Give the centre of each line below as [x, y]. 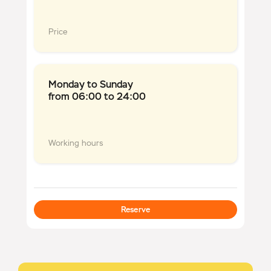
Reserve [135, 210]
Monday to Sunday [91, 85]
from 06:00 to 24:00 [97, 97]
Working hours [76, 143]
